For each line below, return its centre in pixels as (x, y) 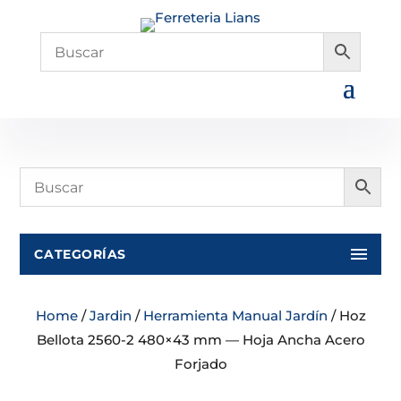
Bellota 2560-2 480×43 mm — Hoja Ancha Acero (200, 340)
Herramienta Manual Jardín (235, 316)
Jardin (110, 316)
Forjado (200, 364)
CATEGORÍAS (80, 254)
